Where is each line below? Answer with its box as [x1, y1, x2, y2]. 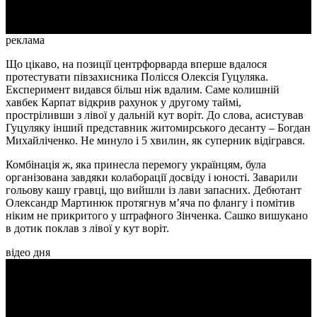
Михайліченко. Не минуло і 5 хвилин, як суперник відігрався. [6, 134, 305, 147]
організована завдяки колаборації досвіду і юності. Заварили [6, 171, 298, 184]
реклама [6, 34, 45, 47]
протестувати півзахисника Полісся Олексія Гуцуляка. [6, 71, 268, 83]
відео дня [6, 246, 50, 259]
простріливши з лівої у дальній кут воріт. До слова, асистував [6, 109, 304, 122]
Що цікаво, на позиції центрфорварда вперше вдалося [6, 58, 267, 71]
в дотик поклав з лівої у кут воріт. [6, 222, 169, 235]
